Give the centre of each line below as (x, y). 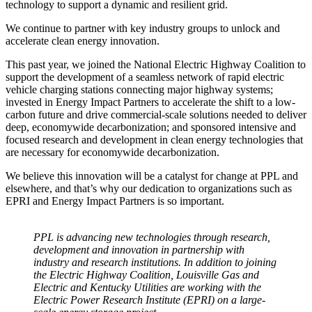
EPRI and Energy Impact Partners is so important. (115, 201)
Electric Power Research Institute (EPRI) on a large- (149, 300)
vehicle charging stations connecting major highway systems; (139, 90)
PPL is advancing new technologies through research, (152, 237)
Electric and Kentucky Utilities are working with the (147, 288)
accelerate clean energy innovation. (85, 41)
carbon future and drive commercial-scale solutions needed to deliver (156, 115)
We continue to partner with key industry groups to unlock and (143, 29)
